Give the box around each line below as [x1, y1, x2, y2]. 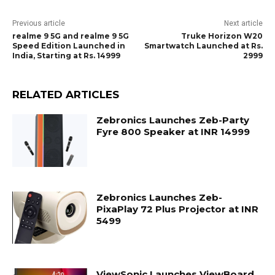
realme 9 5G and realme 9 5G [12, 31, 129, 41]
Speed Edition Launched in [12, 41, 125, 51]
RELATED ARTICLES [12, 88, 119, 101]
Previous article [12, 19, 65, 28]
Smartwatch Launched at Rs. [144, 41, 263, 51]
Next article [223, 19, 263, 28]
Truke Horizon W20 [180, 31, 263, 41]
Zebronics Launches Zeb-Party [96, 114, 250, 126]
